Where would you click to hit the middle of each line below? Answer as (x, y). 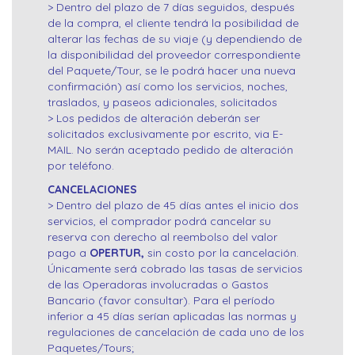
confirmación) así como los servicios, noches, (168, 87)
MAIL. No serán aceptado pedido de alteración (170, 150)
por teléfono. (81, 166)
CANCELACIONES (92, 190)
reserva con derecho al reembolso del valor (162, 237)
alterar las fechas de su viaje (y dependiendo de (175, 39)
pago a (69, 253)
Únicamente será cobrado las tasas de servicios (175, 269)
